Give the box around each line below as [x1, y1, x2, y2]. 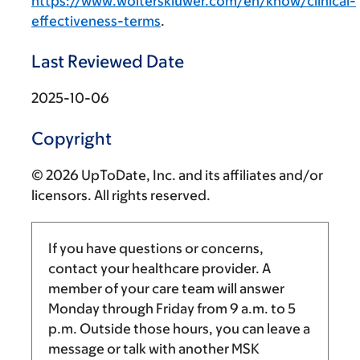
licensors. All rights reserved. [31, 187, 211, 203]
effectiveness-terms [31, 13, 161, 29]
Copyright [31, 129, 112, 149]
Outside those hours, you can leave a [77, 321, 310, 337]
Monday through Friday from [48, 301, 230, 317]
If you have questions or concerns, [48, 240, 264, 256]
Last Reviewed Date [31, 51, 184, 72]
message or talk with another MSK [48, 341, 260, 357]
